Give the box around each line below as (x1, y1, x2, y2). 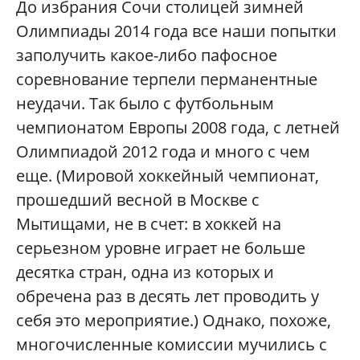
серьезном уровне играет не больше (16, 237, 305, 260)
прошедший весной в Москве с (16, 189, 260, 211)
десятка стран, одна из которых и (16, 261, 274, 284)
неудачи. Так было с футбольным (16, 92, 274, 115)
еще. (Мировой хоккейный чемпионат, (16, 165, 319, 187)
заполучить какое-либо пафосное (16, 44, 277, 67)
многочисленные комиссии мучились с (16, 333, 327, 356)
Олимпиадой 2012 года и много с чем (16, 141, 310, 163)
